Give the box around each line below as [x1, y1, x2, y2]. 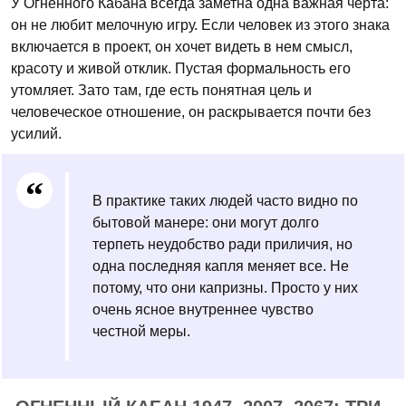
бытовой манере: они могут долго [92, 215, 319, 230]
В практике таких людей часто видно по [92, 193, 358, 208]
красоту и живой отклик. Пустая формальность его [11, 61, 351, 76]
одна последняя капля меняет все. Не [92, 258, 349, 274]
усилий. [11, 126, 62, 141]
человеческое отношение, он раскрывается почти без [11, 104, 371, 120]
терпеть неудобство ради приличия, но [92, 237, 353, 252]
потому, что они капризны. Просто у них [92, 280, 358, 295]
